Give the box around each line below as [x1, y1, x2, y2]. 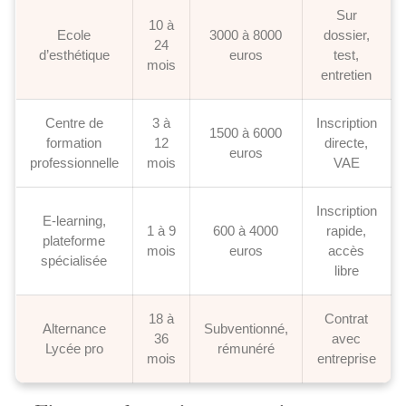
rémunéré [217, 340, 275, 356]
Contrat [324, 310, 368, 326]
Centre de [44, 114, 103, 130]
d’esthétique [38, 46, 110, 63]
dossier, [323, 26, 370, 43]
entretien [321, 66, 372, 82]
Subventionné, [203, 320, 288, 336]
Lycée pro [44, 340, 103, 356]
